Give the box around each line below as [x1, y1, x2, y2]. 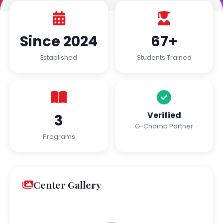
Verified [147, 110, 181, 121]
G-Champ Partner [135, 122, 194, 130]
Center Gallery [33, 178, 101, 191]
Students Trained [136, 53, 192, 62]
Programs [42, 132, 75, 141]
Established [40, 53, 78, 62]
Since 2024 [20, 31, 98, 51]
